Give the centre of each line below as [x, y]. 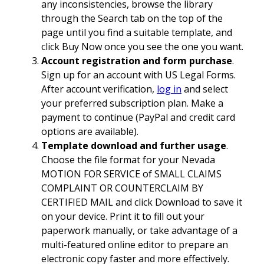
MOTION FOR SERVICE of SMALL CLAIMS [131, 174]
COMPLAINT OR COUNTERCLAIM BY [122, 188]
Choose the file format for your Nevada [128, 160]
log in [169, 89]
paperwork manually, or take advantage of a [139, 231]
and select [205, 89]
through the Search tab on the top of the [132, 19]
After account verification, [99, 89]
